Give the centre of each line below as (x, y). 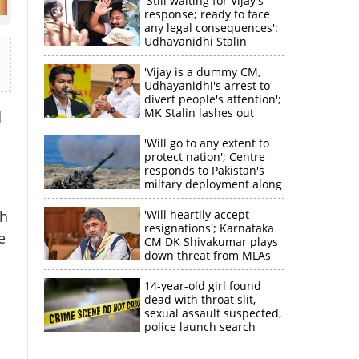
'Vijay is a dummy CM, (202, 72)
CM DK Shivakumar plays (211, 242)
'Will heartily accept (196, 214)
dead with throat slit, (200, 299)
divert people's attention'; (212, 99)
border (162, 198)
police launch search (200, 327)
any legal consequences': (211, 28)
